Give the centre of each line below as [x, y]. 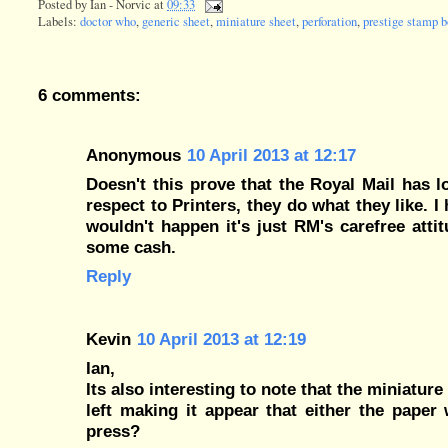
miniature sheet [256, 21]
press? [113, 430]
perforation [330, 21]
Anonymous [134, 155]
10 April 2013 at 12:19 [222, 338]
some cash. [131, 247]
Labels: [59, 21]
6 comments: [90, 95]
